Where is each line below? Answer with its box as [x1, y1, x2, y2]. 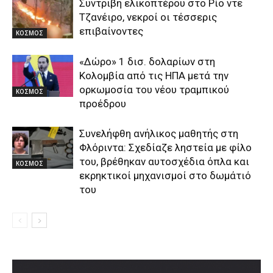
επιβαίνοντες [79, 25, 143, 38]
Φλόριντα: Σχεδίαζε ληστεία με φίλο [79, 141, 252, 154]
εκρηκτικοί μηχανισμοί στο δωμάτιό [79, 169, 251, 182]
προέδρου [79, 97, 126, 110]
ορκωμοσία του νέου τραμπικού [79, 83, 229, 96]
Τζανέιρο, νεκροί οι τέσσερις [79, 11, 217, 24]
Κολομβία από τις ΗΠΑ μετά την [79, 69, 229, 82]
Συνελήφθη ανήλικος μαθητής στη [79, 127, 238, 140]
